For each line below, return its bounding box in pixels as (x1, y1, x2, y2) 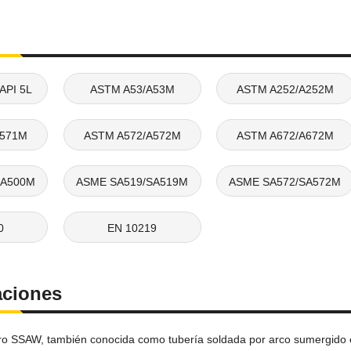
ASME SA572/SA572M (229, 175, 342, 188)
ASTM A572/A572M (83, 128, 181, 142)
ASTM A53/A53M (89, 82, 175, 96)
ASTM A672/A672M (236, 128, 334, 142)
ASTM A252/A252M (236, 82, 334, 96)
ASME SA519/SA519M (76, 175, 189, 188)
